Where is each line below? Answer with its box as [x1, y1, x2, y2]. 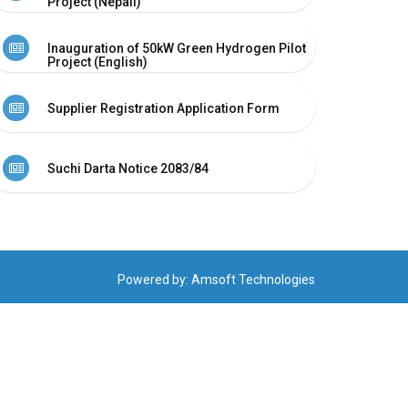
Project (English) [47, 55, 148, 69]
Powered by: [117, 272, 191, 287]
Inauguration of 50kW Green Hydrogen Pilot [47, 41, 306, 56]
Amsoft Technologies [191, 272, 315, 287]
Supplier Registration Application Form [47, 101, 280, 116]
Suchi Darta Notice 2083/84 [47, 161, 209, 176]
